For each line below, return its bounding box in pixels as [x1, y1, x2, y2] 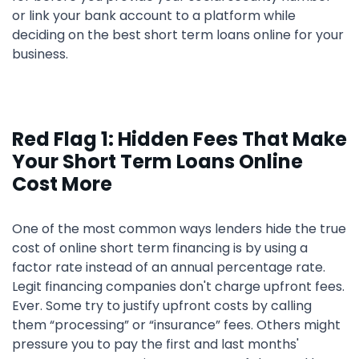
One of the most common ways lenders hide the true [12, 220, 346, 238]
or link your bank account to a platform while [12, 6, 296, 25]
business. [12, 45, 68, 63]
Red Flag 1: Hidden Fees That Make [12, 126, 347, 152]
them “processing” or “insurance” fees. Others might [12, 316, 341, 334]
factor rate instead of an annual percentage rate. [12, 258, 325, 276]
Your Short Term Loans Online [12, 148, 303, 175]
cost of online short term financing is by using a [12, 239, 308, 257]
